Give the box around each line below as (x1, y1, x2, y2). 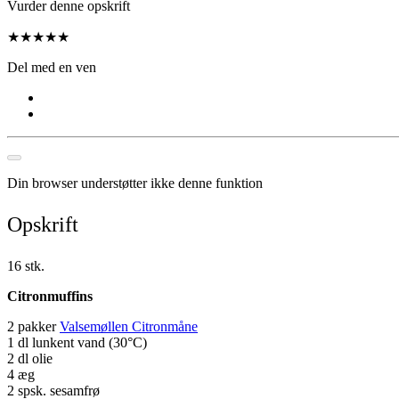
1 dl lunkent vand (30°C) (7, 334, 147, 350)
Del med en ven (7, 59, 96, 75)
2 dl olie (7, 350, 53, 366)
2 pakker (7, 318, 60, 334)
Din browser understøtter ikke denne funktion (7, 175, 263, 191)
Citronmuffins (7, 288, 93, 304)
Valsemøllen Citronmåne (60, 318, 198, 334)
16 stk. (7, 257, 45, 273)
